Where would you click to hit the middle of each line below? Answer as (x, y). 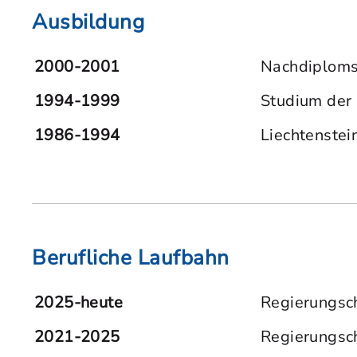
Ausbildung (88, 22)
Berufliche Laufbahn (131, 258)
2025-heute (78, 302)
